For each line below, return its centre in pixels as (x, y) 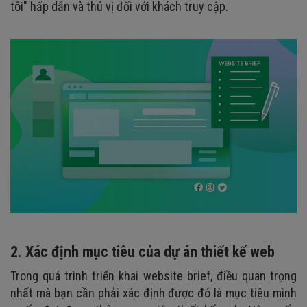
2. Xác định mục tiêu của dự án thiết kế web (143, 251)
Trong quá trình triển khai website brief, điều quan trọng (153, 275)
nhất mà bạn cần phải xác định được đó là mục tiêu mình (153, 293)
